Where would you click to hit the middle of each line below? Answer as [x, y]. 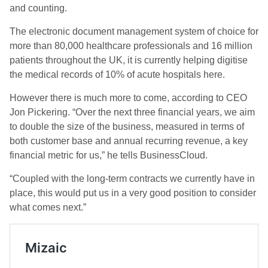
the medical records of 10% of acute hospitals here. [117, 74]
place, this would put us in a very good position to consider [133, 193]
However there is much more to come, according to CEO [128, 98]
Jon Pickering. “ [42, 112]
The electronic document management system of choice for [134, 31]
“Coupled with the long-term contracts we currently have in [132, 179]
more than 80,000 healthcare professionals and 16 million [131, 46]
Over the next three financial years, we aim [165, 112]
